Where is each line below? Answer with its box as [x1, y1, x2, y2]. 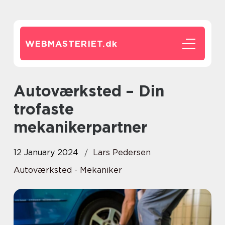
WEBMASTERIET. [25, 39, 105, 49]
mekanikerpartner [14, 118, 147, 136]
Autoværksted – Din [14, 82, 26, 100]
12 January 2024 [14, 148, 78, 157]
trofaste [14, 100, 74, 118]
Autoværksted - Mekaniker [14, 165, 122, 175]
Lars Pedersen [93, 148, 151, 157]
